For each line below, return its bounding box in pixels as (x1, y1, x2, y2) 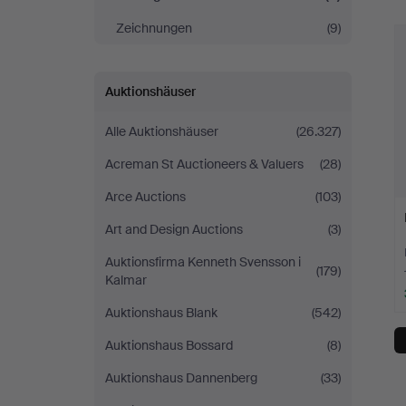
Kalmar (105, 272, 147, 288)
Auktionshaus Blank (105, 304, 217, 321)
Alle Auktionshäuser (105, 123, 218, 140)
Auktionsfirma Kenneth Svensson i (105, 254, 301, 270)
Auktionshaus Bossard (105, 337, 233, 353)
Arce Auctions (105, 188, 186, 205)
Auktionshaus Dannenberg (105, 370, 257, 386)
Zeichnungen (116, 20, 192, 36)
